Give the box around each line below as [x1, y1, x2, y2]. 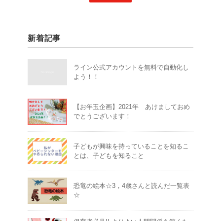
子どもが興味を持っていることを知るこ [74, 143, 189, 150]
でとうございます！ [74, 112, 131, 120]
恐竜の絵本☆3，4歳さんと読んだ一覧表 [74, 182, 189, 190]
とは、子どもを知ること [74, 152, 144, 160]
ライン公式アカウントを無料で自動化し [74, 64, 189, 72]
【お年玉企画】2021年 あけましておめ [74, 103, 190, 111]
